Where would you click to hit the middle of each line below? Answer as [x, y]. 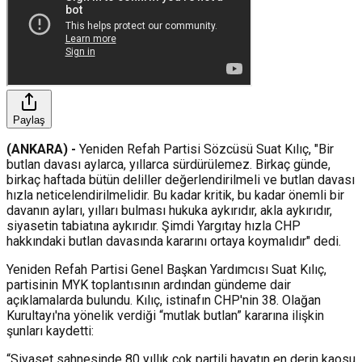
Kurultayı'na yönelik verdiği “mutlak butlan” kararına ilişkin [165, 315]
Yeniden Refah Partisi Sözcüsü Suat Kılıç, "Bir [205, 149]
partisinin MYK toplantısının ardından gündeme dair [149, 284]
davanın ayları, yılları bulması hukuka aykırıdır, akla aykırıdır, [169, 210]
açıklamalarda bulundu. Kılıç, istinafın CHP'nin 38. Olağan [164, 300]
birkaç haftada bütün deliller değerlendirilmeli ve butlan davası [181, 179]
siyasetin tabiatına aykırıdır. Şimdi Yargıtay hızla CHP [154, 225]
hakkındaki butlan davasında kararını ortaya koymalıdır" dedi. [174, 241]
